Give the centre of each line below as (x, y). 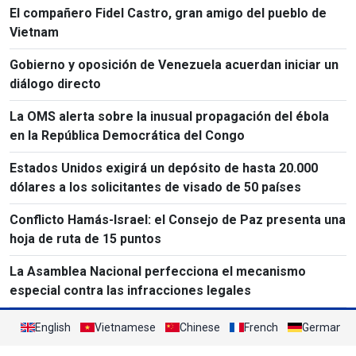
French (261, 327)
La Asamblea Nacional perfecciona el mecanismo (158, 271)
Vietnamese (125, 327)
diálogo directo (55, 83)
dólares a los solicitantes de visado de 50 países (155, 187)
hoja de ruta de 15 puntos (85, 238)
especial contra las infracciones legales (130, 290)
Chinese (200, 327)
